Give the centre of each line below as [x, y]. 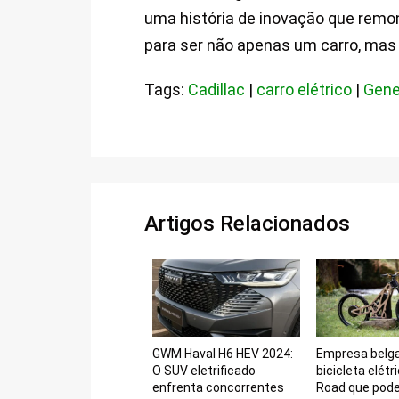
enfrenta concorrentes [219, 387]
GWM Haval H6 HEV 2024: [223, 353]
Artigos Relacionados [247, 224]
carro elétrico [304, 90]
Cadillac [216, 90]
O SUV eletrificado [204, 370]
